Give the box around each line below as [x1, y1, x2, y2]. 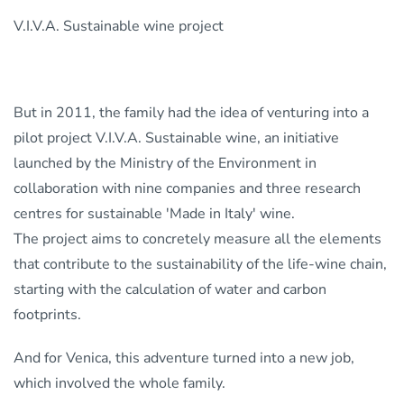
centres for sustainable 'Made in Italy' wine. [14, 203, 295, 224]
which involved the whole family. [14, 372, 225, 393]
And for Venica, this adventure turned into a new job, [14, 347, 354, 368]
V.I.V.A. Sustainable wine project [14, 15, 224, 36]
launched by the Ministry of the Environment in [14, 152, 317, 173]
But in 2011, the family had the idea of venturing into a [14, 102, 369, 123]
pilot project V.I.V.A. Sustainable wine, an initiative [14, 127, 339, 148]
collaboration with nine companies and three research [14, 178, 361, 198]
